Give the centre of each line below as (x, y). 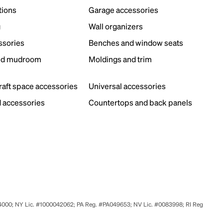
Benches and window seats (136, 43)
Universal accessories (127, 86)
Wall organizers (115, 26)
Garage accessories (123, 10)
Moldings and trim (120, 59)
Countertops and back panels (140, 102)
